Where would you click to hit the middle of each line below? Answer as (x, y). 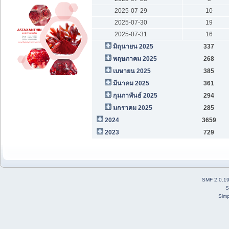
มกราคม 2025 (132, 108)
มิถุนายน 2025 (133, 46)
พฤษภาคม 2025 (135, 59)
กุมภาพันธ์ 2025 (135, 95)
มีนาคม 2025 (131, 83)
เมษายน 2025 (132, 71)
